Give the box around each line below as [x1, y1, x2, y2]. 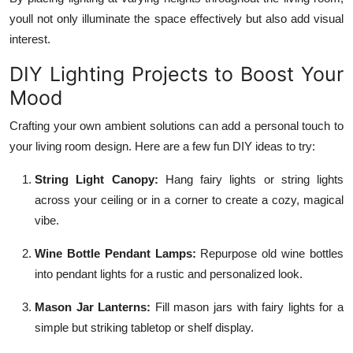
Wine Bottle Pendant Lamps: [35, 246, 196, 260]
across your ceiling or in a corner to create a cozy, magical [35, 192, 344, 206]
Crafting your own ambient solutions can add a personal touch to [9, 118, 344, 132]
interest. [9, 32, 50, 46]
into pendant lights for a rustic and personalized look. [35, 266, 303, 281]
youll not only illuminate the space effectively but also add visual [9, 11, 344, 25]
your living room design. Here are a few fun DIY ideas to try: [9, 139, 315, 153]
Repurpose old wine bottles [195, 246, 344, 260]
